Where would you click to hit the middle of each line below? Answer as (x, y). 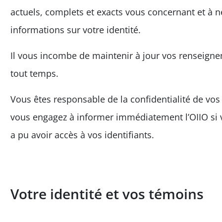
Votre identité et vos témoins (107, 194)
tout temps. (34, 73)
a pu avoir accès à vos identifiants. (82, 135)
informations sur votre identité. (76, 30)
